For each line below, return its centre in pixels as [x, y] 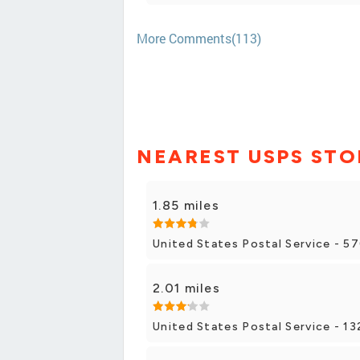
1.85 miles [186, 205]
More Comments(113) [199, 39]
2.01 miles [186, 288]
